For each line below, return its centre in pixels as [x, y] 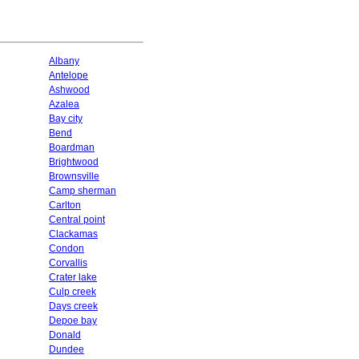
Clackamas [73, 234]
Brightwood [74, 162]
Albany [64, 61]
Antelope [69, 75]
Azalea [64, 104]
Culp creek [73, 292]
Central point [77, 220]
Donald [65, 335]
